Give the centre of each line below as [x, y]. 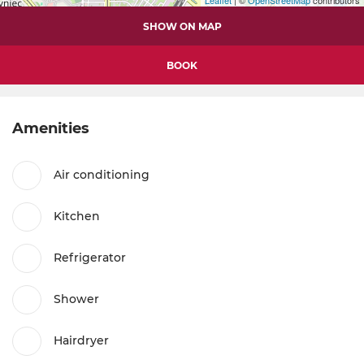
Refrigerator [90, 258]
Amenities [51, 128]
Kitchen [77, 217]
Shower [76, 299]
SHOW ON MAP [182, 26]
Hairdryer [81, 341]
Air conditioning [102, 175]
